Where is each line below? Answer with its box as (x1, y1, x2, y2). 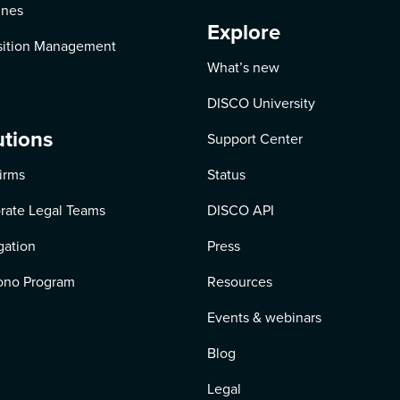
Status (206, 164, 246, 185)
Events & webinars (206, 307, 321, 328)
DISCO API (206, 200, 274, 221)
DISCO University (206, 93, 315, 113)
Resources (206, 271, 272, 292)
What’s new (206, 57, 279, 78)
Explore (206, 16, 280, 48)
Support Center (206, 129, 303, 149)
